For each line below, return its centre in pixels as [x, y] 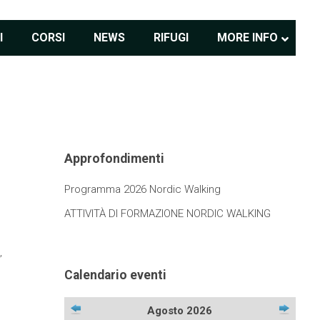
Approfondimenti [114, 158]
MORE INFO [248, 37]
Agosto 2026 [180, 311]
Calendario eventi [115, 275]
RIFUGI [171, 37]
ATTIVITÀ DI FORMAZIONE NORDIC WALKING [167, 214]
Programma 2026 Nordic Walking [142, 190]
